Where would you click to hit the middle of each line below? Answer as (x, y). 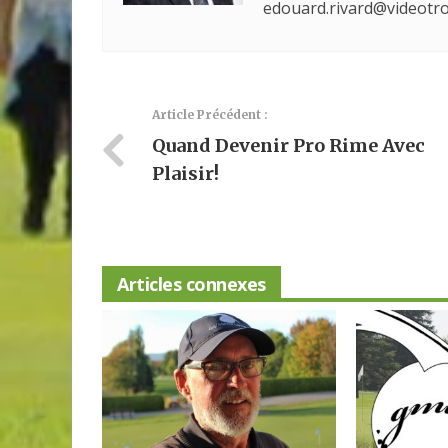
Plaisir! (185, 173)
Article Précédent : (210, 114)
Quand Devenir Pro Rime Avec (288, 145)
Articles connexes (191, 283)
